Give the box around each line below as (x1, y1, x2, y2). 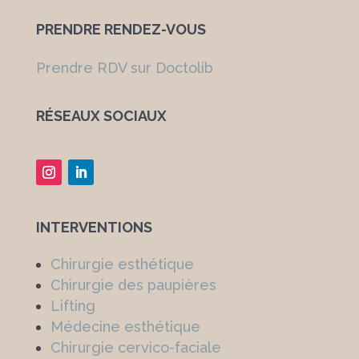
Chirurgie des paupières (50, 276, 216, 294)
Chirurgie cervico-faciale (50, 339, 221, 357)
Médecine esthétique (50, 318, 200, 336)
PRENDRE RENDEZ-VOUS (35, 21, 206, 38)
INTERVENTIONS (35, 219, 152, 236)
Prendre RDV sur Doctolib (35, 59, 213, 77)
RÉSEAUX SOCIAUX (35, 107, 167, 125)
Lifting (50, 297, 95, 315)
